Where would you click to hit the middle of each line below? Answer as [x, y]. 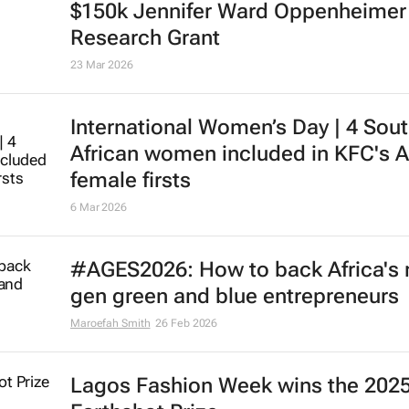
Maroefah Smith [110, 324]
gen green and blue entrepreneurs [234, 297]
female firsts [130, 181]
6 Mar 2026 [98, 208]
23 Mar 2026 [101, 65]
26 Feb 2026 [187, 324]
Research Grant [145, 38]
